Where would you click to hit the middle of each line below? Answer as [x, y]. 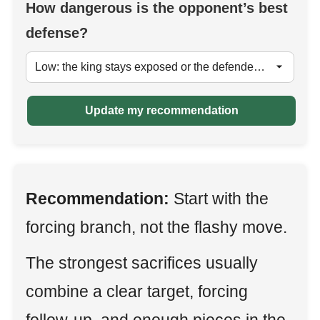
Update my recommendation [161, 110]
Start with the [219, 199]
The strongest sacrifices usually [142, 263]
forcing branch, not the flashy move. [156, 227]
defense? [57, 33]
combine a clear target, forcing [137, 291]
